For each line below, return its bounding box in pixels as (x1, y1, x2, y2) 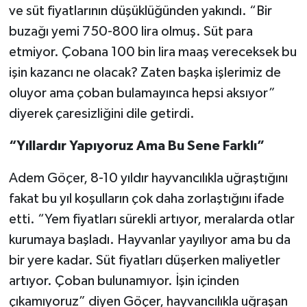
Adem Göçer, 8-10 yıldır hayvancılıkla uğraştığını (8, 171, 288, 185)
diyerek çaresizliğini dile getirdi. (8, 106, 195, 121)
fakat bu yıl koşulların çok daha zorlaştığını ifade (8, 191, 284, 206)
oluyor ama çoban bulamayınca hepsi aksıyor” (8, 86, 275, 100)
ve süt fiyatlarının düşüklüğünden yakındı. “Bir (8, 3, 272, 18)
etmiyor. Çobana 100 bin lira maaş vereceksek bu (8, 45, 297, 59)
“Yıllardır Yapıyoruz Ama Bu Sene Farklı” (8, 138, 265, 153)
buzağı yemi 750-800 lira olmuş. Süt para (8, 24, 253, 38)
